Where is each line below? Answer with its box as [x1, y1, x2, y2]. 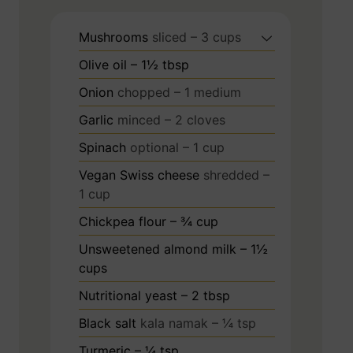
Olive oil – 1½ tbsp [79, 57, 189, 73]
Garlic [79, 112, 113, 128]
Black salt [79, 315, 136, 332]
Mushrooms [79, 29, 148, 46]
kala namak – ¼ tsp [140, 315, 256, 332]
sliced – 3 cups [152, 29, 241, 46]
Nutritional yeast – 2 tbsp [79, 288, 230, 304]
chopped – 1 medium [117, 84, 241, 101]
